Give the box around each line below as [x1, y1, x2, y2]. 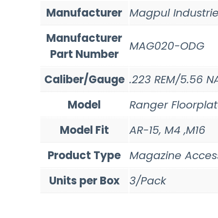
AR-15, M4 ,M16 [129, 122, 205, 138]
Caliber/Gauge [44, 72, 125, 87]
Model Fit [59, 122, 109, 138]
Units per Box [49, 173, 120, 188]
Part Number [50, 46, 119, 62]
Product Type [48, 147, 121, 163]
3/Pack [129, 173, 166, 188]
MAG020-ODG [129, 38, 204, 54]
